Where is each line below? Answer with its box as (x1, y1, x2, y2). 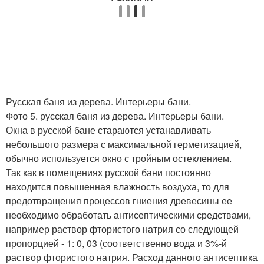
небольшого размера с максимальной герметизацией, (6, 137, 242, 151)
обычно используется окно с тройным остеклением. (6, 151, 232, 166)
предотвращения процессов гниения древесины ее (6, 194, 232, 208)
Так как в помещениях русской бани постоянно (6, 166, 211, 180)
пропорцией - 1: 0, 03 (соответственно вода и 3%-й (6, 236, 227, 250)
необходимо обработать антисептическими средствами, (6, 208, 251, 222)
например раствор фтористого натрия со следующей (6, 222, 239, 236)
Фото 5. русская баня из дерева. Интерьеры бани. (6, 109, 224, 123)
